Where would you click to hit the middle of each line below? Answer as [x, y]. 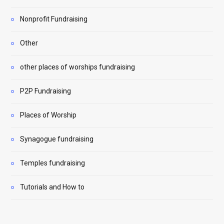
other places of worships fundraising [77, 67]
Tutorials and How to [52, 187]
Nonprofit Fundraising [54, 19]
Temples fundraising [52, 163]
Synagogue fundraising [57, 139]
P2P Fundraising [45, 91]
